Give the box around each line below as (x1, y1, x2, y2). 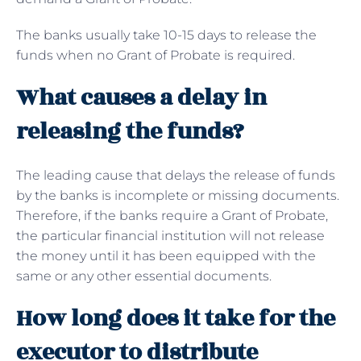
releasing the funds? (16, 114, 244, 149)
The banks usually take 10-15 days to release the (16, 27, 317, 43)
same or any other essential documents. (16, 268, 275, 284)
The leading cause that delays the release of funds (16, 167, 335, 183)
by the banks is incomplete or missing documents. (16, 187, 339, 203)
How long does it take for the (16, 301, 335, 336)
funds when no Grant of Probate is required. (16, 47, 295, 63)
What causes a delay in (16, 80, 267, 115)
